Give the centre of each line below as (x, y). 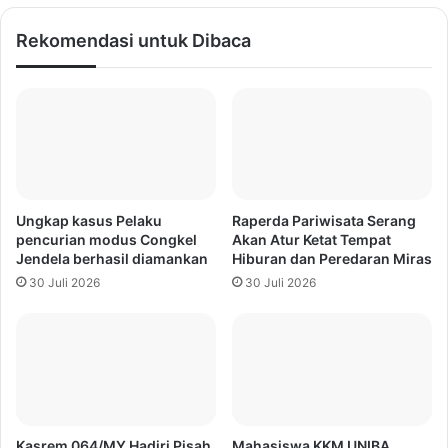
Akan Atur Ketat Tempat (311, 240)
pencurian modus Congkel (106, 240)
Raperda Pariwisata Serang (324, 221)
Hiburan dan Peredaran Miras (332, 259)
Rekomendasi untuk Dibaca (133, 41)
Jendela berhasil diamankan (112, 259)
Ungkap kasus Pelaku (89, 221)
